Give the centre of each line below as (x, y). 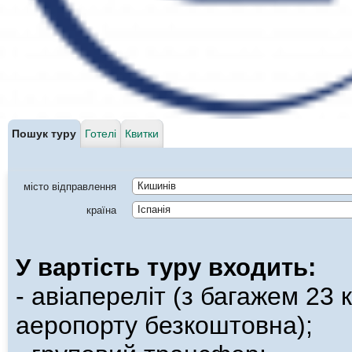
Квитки (142, 133)
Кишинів (158, 188)
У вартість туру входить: (166, 267)
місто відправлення (70, 186)
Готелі (101, 133)
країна (101, 210)
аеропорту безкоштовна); (164, 325)
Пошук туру (44, 133)
